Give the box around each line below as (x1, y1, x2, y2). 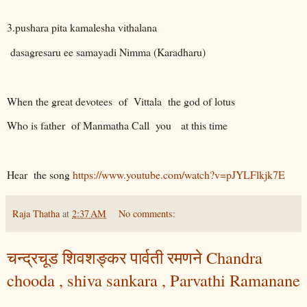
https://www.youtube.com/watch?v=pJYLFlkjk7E (73, 167, 285, 182)
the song (34, 167, 73, 182)
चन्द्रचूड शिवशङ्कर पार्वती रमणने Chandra (7, 246, 262, 269)
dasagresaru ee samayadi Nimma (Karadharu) (10, 44, 206, 59)
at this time (181, 118, 228, 133)
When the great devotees (7, 93, 115, 108)
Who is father (7, 118, 68, 133)
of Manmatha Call (71, 118, 152, 133)
